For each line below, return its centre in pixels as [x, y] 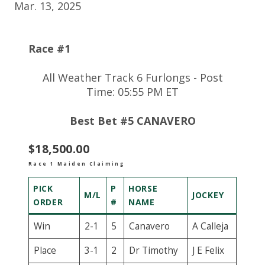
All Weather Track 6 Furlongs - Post [132, 77]
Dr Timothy [153, 250]
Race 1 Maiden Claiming [77, 163]
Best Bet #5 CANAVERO [132, 121]
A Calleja [210, 226]
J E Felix [208, 250]
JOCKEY [208, 195]
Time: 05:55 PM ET [132, 92]
